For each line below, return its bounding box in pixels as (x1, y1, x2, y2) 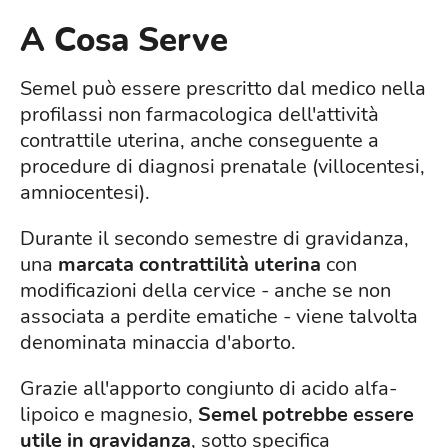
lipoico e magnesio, (20, 401, 198, 429)
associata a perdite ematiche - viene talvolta (20, 303, 418, 331)
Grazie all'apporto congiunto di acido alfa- (20, 375, 397, 403)
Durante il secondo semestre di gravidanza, (20, 225, 409, 253)
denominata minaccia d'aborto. (20, 329, 296, 357)
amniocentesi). (20, 179, 150, 207)
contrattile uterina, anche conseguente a (20, 127, 379, 155)
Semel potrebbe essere (198, 401, 414, 429)
